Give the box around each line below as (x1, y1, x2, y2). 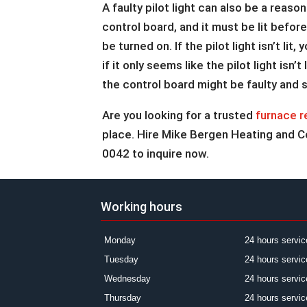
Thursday (104, 292, 141, 303)
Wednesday (104, 273, 151, 284)
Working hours (101, 199, 182, 214)
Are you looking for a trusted (102, 108, 256, 122)
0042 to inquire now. (102, 147, 210, 160)
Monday (104, 234, 136, 245)
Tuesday (104, 254, 138, 265)
